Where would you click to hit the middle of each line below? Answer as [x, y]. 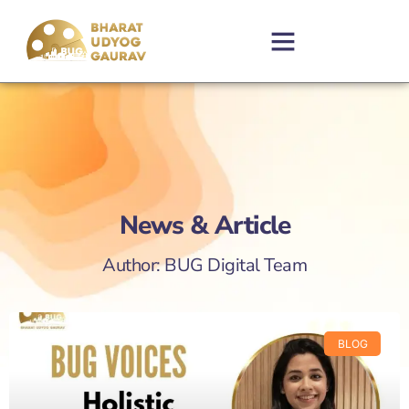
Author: [133, 266]
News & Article [204, 226]
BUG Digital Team [236, 266]
